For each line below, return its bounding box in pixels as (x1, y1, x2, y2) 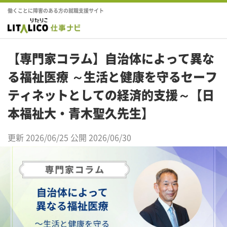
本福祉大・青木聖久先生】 (8, 104, 154, 122)
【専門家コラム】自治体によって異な (8, 49, 214, 67)
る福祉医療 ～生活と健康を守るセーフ (8, 67, 217, 86)
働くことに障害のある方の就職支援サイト (8, 7, 104, 14)
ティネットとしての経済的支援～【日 (8, 86, 214, 104)
